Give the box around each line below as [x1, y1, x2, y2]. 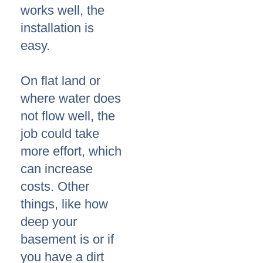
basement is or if [21, 232, 114, 247]
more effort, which [21, 144, 122, 159]
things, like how [21, 197, 108, 212]
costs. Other [21, 179, 89, 194]
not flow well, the [21, 109, 115, 124]
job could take [21, 126, 99, 141]
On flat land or [21, 73, 100, 89]
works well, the [21, 3, 104, 18]
